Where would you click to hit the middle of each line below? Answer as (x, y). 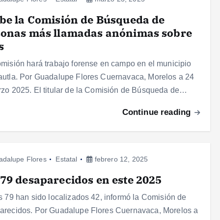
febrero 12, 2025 (120, 159)
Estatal (67, 159)
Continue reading (158, 112)
